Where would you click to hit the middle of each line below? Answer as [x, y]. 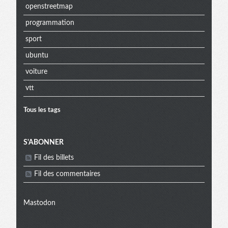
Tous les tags [42, 110]
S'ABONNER [44, 142]
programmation [50, 23]
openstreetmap [49, 7]
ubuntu [37, 56]
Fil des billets [54, 158]
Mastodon [39, 203]
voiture [36, 72]
